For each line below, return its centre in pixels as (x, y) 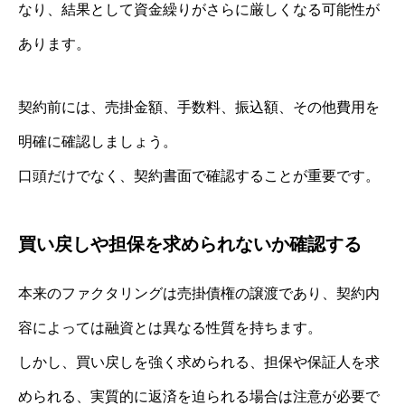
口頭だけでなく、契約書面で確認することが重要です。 (199, 176)
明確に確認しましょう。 (98, 142)
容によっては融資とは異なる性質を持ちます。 (170, 328)
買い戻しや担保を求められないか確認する (190, 245)
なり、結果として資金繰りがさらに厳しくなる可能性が (199, 10)
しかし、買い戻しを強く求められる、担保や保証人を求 (199, 363)
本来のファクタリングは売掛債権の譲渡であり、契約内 (199, 294)
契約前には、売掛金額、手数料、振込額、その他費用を (199, 108)
